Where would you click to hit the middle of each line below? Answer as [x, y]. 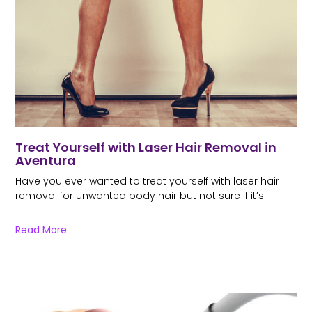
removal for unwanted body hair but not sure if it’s [140, 195]
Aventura [46, 160]
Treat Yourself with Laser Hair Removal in [146, 147]
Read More [41, 229]
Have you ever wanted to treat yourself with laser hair [148, 181]
